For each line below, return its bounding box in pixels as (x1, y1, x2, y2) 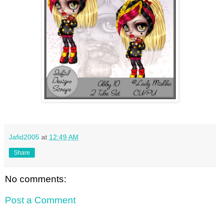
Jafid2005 (9, 133, 39, 141)
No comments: (5, 173, 66, 184)
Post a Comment (5, 195, 76, 206)
